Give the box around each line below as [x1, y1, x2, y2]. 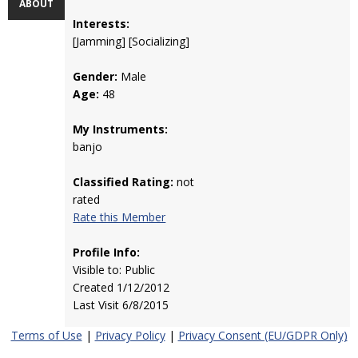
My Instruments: [73, 121, 169, 137]
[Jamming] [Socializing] [73, 34, 190, 49]
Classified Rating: [73, 174, 174, 189]
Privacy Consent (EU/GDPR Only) [177, 328, 348, 343]
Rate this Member [73, 209, 166, 225]
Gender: [73, 69, 118, 84]
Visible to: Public [73, 262, 156, 277]
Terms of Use [10, 328, 82, 343]
